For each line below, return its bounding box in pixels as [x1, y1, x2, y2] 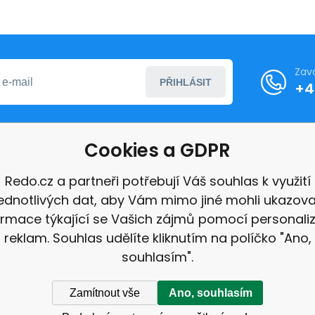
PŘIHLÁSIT [159, 76, 212, 88]
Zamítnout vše [70, 286, 140, 299]
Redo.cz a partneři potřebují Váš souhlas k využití [4, 172, 311, 190]
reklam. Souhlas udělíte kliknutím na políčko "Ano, [4, 229, 311, 247]
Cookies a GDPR [84, 138, 231, 163]
